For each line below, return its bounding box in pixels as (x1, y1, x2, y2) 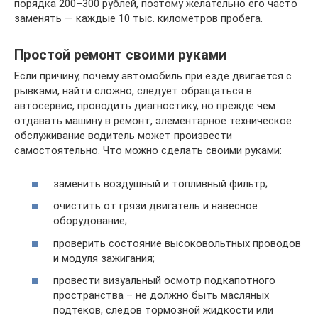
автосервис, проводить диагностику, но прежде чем (14, 99, 275, 113)
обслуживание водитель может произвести (14, 129, 232, 143)
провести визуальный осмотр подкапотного (53, 274, 275, 287)
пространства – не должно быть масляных (53, 289, 269, 302)
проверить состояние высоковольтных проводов (53, 236, 301, 250)
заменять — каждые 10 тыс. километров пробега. (14, 12, 263, 26)
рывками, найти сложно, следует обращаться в (14, 84, 252, 98)
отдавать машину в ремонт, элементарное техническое (14, 114, 292, 128)
